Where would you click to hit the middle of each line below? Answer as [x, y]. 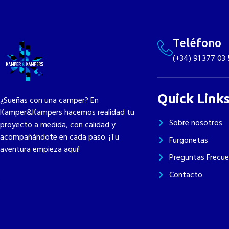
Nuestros [163, 10]
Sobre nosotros [196, 122]
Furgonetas [188, 140]
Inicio [82, 16]
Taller [210, 16]
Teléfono [197, 42]
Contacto [186, 175]
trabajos [162, 21]
